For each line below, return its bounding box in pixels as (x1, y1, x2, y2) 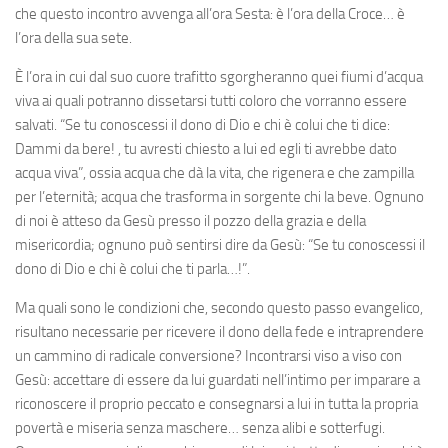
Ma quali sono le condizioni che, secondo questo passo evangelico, (15, 298, 423, 317)
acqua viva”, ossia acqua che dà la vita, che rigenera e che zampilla (15, 163, 414, 182)
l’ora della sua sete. (15, 28, 132, 47)
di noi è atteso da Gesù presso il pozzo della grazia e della (15, 211, 366, 230)
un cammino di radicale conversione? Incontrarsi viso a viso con (15, 346, 402, 365)
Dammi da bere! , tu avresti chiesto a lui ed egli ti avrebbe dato (15, 139, 397, 158)
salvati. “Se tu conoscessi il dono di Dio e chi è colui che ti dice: (15, 115, 390, 134)
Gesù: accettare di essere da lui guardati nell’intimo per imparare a (15, 370, 420, 389)
